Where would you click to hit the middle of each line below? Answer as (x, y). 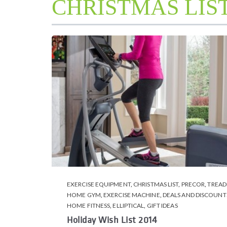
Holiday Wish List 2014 (112, 220)
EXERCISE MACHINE (132, 195)
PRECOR (193, 184)
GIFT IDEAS (162, 206)
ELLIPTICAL (128, 206)
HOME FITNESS (89, 206)
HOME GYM (84, 195)
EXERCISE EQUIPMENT (99, 184)
